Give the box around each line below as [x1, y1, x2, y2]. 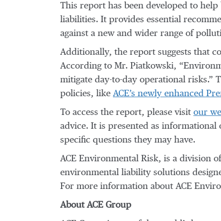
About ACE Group [60, 201, 131, 210]
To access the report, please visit [60, 108, 193, 117]
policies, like [60, 89, 113, 98]
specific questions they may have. [60, 136, 195, 145]
